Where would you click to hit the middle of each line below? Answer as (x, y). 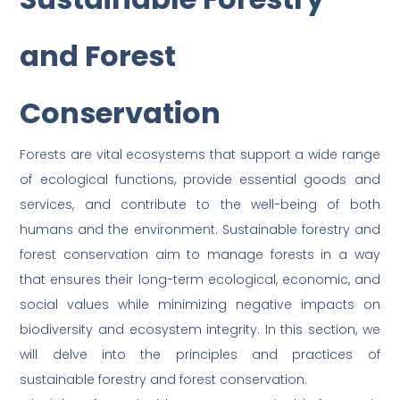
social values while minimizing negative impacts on (200, 305)
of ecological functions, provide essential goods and (200, 180)
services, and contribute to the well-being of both (200, 205)
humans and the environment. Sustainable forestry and (200, 230)
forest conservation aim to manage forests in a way (200, 255)
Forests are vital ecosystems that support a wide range (200, 155)
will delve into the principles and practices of (200, 355)
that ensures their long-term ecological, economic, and (200, 280)
